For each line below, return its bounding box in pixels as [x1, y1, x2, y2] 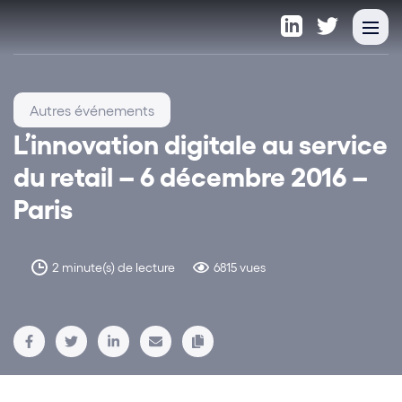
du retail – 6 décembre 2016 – [13, 159, 368, 192]
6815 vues [214, 259, 266, 275]
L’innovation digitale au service [13, 127, 388, 160]
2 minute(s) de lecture [52, 259, 175, 275]
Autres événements [30, 101, 154, 118]
